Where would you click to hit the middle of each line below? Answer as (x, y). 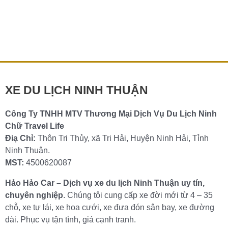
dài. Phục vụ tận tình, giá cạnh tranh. (70, 220)
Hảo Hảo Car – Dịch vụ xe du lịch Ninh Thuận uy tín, (105, 183)
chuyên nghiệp (34, 195)
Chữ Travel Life (35, 126)
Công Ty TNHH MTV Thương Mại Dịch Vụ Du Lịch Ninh (111, 114)
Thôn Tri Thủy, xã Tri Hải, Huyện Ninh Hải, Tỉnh (122, 138)
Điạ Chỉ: (20, 138)
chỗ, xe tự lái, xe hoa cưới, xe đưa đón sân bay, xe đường (110, 207)
